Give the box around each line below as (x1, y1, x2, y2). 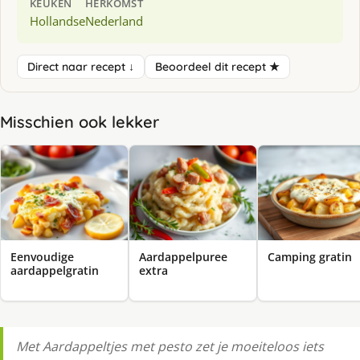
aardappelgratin (10, 263, 99, 279)
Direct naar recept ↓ (27, 59, 134, 74)
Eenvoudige (10, 249, 74, 265)
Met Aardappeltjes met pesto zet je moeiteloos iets (16, 337, 324, 356)
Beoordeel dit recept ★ (155, 59, 280, 74)
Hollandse (30, 12, 85, 29)
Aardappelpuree (139, 249, 227, 265)
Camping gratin (268, 249, 352, 265)
